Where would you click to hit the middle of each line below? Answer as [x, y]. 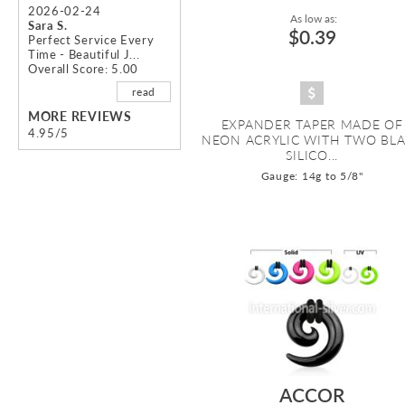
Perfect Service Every [91, 40]
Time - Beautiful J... [84, 55]
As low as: [312, 19]
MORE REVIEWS [80, 117]
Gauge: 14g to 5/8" [312, 176]
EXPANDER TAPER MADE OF [312, 125]
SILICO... [312, 155]
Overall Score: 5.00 [83, 69]
